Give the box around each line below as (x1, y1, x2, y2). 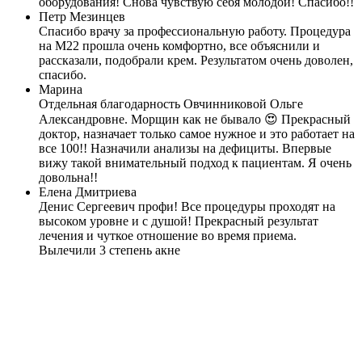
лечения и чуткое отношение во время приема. (39, 228, 297, 242)
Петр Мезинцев (39, 9, 125, 23)
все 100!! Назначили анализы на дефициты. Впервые (39, 141, 331, 155)
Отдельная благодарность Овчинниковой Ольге (39, 96, 303, 111)
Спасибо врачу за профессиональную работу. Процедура (39, 23, 351, 38)
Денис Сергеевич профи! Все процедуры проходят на (39, 199, 335, 213)
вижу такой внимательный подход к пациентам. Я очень (39, 155, 351, 170)
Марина (39, 82, 82, 96)
